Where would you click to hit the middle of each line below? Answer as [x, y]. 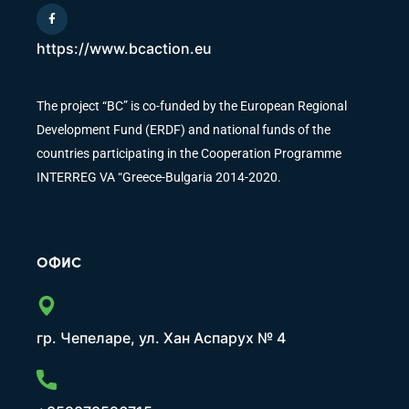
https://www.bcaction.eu [124, 49]
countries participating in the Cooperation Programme [189, 154]
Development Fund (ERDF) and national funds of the [184, 130]
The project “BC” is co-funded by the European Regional [192, 106]
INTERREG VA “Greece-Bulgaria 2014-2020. [159, 178]
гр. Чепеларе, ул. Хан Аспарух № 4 [161, 338]
